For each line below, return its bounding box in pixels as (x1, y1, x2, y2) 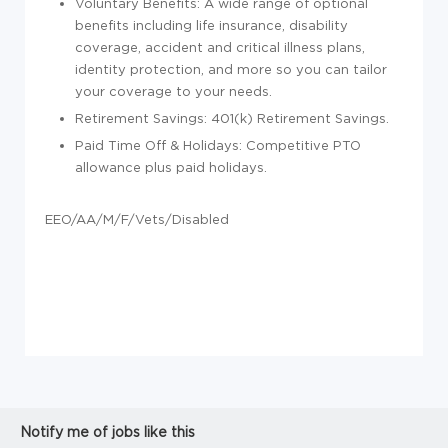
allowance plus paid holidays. (75, 160, 267, 174)
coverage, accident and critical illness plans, (75, 40, 365, 54)
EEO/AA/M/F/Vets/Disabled (45, 212, 229, 226)
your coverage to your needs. (75, 84, 272, 98)
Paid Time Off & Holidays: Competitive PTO (75, 138, 361, 152)
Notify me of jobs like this (20, 424, 195, 439)
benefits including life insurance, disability (75, 18, 348, 32)
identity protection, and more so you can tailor (75, 62, 387, 76)
